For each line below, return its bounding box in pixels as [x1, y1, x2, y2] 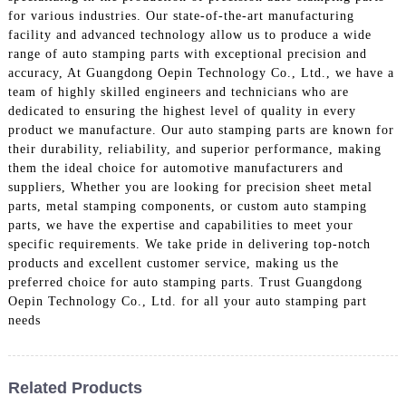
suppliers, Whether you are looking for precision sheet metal [7, 179, 372, 194]
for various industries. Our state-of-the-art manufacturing [7, 8, 354, 23]
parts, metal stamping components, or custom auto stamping [7, 198, 367, 213]
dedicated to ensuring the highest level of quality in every [7, 103, 356, 118]
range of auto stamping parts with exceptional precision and [7, 46, 367, 61]
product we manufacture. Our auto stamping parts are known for [7, 122, 394, 137]
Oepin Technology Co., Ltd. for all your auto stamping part [7, 294, 367, 308]
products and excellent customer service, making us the [7, 256, 339, 270]
